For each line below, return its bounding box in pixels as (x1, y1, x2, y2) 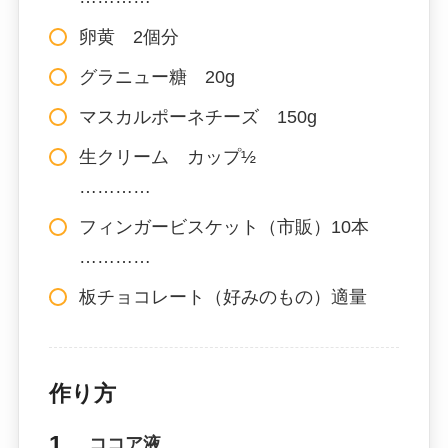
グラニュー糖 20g (78, 66, 235, 87)
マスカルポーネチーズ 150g (78, 106, 317, 127)
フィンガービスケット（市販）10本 (78, 216, 369, 237)
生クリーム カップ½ (78, 146, 256, 167)
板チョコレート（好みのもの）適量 (78, 286, 367, 307)
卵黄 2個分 (78, 26, 179, 47)
